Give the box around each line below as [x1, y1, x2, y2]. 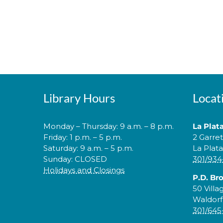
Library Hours [43, 90, 115, 105]
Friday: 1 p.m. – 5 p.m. [43, 132, 122, 142]
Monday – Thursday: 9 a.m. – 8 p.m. [43, 121, 174, 131]
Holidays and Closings [43, 165, 124, 175]
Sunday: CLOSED [43, 154, 107, 164]
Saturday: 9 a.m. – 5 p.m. [43, 143, 133, 153]
